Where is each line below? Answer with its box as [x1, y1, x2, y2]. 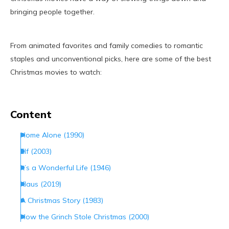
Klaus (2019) [20, 179, 61, 189]
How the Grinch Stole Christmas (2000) [20, 212, 149, 222]
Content [10, 108, 52, 121]
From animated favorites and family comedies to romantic [10, 41, 203, 51]
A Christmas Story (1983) [20, 196, 103, 205]
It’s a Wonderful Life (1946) [20, 163, 111, 173]
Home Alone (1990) [20, 130, 84, 140]
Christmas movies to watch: [10, 67, 102, 77]
